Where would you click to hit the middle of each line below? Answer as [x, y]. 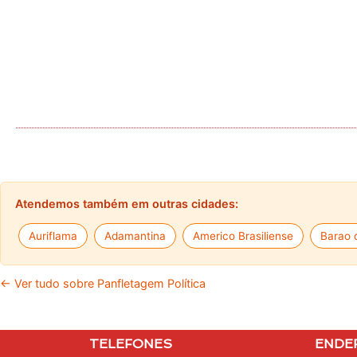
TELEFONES [131, 343]
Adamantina [135, 235]
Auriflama [53, 235]
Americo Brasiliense [243, 235]
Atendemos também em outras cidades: [127, 203]
